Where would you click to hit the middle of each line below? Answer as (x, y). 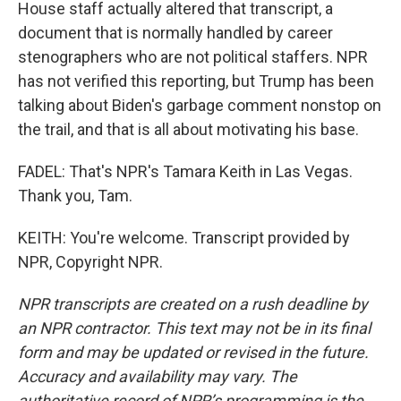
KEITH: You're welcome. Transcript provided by (184, 238)
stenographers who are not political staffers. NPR (193, 57)
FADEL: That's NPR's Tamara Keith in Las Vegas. (185, 171)
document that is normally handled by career (175, 33)
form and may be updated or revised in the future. (193, 352)
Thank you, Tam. (75, 196)
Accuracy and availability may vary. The (158, 376)
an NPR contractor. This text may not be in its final (194, 328)
